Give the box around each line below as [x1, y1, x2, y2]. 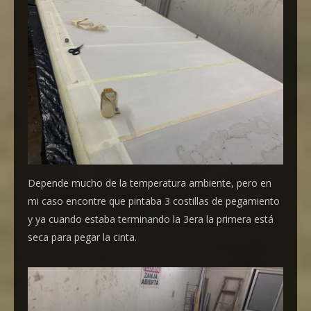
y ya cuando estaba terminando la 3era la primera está [28, 212, 274, 226]
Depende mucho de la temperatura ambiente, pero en [28, 176, 271, 190]
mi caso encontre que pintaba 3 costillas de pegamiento [28, 194, 280, 208]
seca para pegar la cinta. [28, 230, 137, 244]
